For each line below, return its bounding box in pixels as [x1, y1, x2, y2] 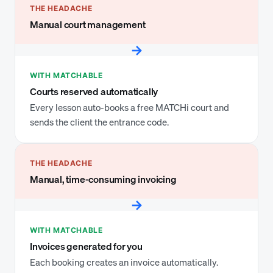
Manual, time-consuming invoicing [30, 172, 177, 186]
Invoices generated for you [30, 239, 143, 253]
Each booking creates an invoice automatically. [30, 256, 218, 268]
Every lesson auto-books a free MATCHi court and [30, 101, 229, 113]
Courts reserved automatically [30, 85, 158, 98]
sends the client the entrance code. [30, 116, 169, 128]
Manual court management [30, 18, 146, 31]
